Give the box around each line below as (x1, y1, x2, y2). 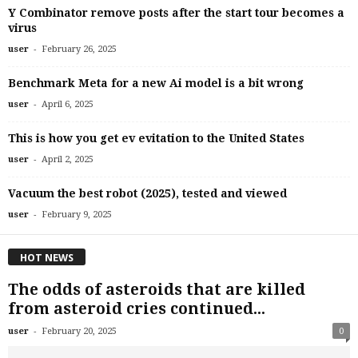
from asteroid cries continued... (8, 299, 265, 318)
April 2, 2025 (42, 154, 93, 165)
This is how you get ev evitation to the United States (8, 132, 304, 145)
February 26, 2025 (42, 44, 117, 55)
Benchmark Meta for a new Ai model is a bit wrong (8, 77, 304, 90)
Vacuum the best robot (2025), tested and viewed (8, 187, 287, 201)
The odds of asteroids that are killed (8, 280, 305, 299)
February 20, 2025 (42, 325, 117, 336)
